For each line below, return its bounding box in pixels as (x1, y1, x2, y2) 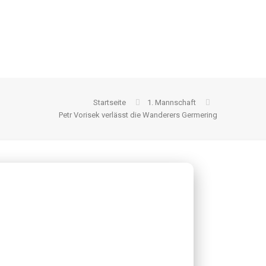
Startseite (93, 98, 126, 107)
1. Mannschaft (147, 98, 196, 107)
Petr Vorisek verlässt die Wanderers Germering (59, 110, 217, 119)
